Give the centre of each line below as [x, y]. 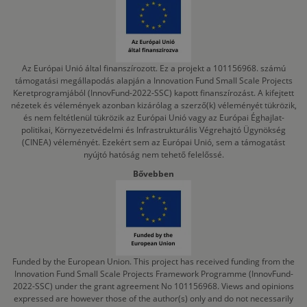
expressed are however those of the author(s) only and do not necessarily [153, 299]
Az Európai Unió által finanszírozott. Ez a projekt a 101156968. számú [153, 69]
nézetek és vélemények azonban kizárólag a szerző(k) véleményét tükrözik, [153, 106]
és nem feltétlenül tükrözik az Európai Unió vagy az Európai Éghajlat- [153, 118]
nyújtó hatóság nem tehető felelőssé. [153, 155]
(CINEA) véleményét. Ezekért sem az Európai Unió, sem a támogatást [153, 143]
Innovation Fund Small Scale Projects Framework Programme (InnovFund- [153, 274]
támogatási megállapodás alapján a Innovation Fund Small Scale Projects [153, 81]
